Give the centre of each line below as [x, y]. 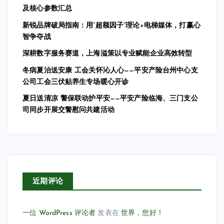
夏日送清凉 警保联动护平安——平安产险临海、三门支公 [110, 99]
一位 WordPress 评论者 [59, 213]
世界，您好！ [142, 213]
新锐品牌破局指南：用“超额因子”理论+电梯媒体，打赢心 [111, 25]
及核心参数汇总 [47, 9]
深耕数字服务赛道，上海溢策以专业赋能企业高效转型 [107, 54]
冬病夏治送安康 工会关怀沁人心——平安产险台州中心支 [110, 71]
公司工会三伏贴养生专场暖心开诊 [76, 82]
